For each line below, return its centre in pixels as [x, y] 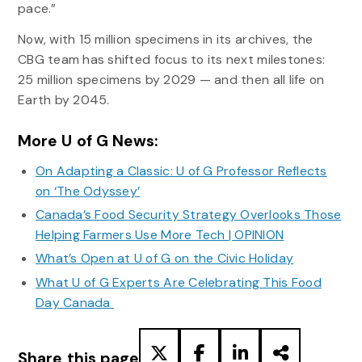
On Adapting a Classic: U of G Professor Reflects [181, 170]
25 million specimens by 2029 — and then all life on [171, 80]
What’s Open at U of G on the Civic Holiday [164, 259]
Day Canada [74, 302]
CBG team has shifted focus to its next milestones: [171, 60]
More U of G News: [88, 141]
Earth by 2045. [67, 100]
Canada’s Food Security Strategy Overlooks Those [188, 215]
